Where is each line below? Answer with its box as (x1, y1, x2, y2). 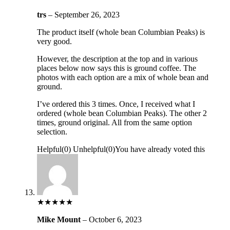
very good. (36, 36, 72, 46)
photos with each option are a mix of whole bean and (36, 72, 208, 82)
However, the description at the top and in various (36, 54, 198, 63)
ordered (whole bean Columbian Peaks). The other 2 (36, 108, 207, 118)
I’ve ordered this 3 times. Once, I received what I (36, 99, 195, 108)
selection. (36, 127, 67, 136)
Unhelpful (72, 144, 106, 154)
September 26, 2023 (54, 10, 120, 19)
